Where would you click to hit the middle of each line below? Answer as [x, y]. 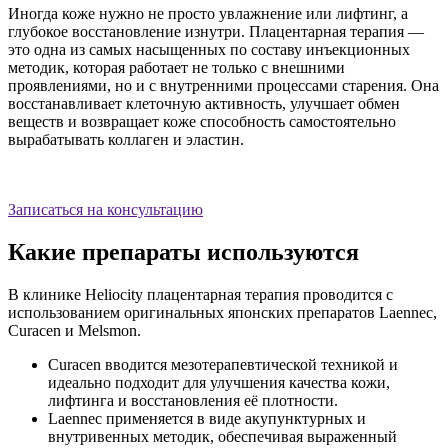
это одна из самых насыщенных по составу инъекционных [209, 49]
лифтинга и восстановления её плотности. [193, 400]
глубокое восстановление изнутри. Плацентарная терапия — [216, 31]
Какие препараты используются [183, 251]
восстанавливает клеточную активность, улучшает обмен [204, 103]
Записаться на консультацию [105, 209]
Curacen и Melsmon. [74, 330]
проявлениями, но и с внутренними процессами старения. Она [223, 85]
